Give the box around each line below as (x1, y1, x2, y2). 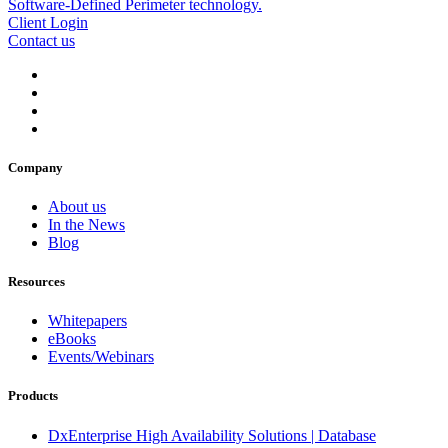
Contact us (8, 31, 75, 49)
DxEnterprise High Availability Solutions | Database (48, 426, 376, 444)
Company (8, 159, 63, 175)
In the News (48, 215, 125, 233)
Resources (8, 274, 65, 290)
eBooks (48, 330, 96, 348)
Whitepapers (48, 312, 127, 330)
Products (8, 388, 58, 404)
